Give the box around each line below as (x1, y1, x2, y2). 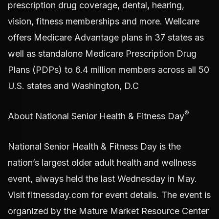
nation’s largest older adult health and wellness (8, 157, 196, 168)
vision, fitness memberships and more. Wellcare (8, 16, 199, 26)
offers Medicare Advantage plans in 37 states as (8, 32, 204, 43)
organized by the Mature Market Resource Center (8, 205, 209, 216)
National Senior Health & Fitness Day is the (8, 141, 181, 152)
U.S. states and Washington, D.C (8, 80, 139, 91)
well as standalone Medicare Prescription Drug (8, 48, 197, 59)
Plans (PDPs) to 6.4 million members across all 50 (8, 64, 209, 75)
